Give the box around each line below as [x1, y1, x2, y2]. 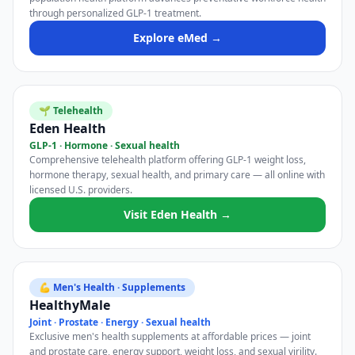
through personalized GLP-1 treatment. [29, 6, 201, 20]
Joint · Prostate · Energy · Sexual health [29, 315, 211, 329]
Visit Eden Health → [124, 207, 231, 222]
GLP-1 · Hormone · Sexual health [29, 139, 180, 152]
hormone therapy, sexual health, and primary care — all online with [29, 168, 325, 181]
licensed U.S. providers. [29, 183, 132, 197]
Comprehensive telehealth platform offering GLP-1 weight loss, [29, 153, 306, 166]
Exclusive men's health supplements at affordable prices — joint [29, 330, 311, 343]
